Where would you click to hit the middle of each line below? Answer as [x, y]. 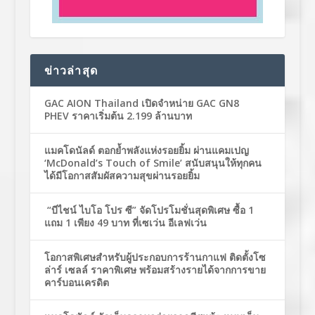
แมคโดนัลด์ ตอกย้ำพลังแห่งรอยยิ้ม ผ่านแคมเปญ [146, 150]
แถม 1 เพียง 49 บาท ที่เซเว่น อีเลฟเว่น [125, 223]
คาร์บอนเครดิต [76, 283]
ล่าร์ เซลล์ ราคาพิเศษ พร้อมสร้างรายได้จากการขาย [155, 270]
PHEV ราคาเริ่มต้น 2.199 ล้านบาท [118, 116]
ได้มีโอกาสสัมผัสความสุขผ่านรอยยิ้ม [122, 176]
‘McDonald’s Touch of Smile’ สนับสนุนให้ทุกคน [153, 163]
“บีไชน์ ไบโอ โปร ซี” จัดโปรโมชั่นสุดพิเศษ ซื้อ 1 [149, 210]
